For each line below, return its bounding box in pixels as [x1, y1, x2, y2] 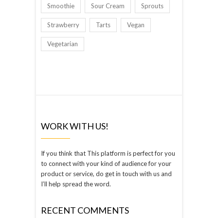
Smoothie [47, 2, 74, 10]
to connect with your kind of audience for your [41, 160, 171, 168]
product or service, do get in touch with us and [41, 170, 172, 178]
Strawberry [47, 21, 79, 29]
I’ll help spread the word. [41, 180, 111, 188]
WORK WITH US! [41, 121, 109, 132]
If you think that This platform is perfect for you [41, 149, 175, 158]
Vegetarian [47, 40, 78, 48]
